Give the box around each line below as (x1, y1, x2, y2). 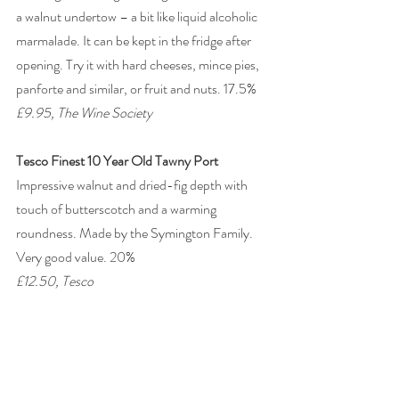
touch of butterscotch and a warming (16, 199, 219, 220)
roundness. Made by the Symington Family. (16, 223, 256, 244)
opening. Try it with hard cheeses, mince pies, (16, 54, 262, 76)
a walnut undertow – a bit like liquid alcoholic (16, 6, 260, 28)
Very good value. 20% (16, 247, 138, 268)
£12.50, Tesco (16, 271, 94, 292)
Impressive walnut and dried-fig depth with (16, 175, 250, 196)
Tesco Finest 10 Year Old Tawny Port (16, 151, 218, 172)
